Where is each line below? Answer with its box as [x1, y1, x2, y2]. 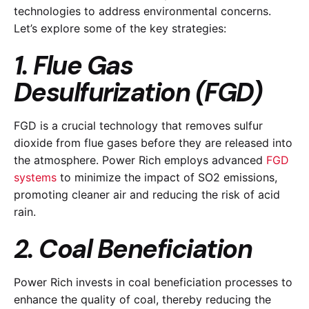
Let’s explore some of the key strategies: [14, 21, 226, 36]
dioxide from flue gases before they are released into [14, 135, 292, 150]
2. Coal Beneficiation [14, 232, 252, 266]
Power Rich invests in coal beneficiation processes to [14, 275, 292, 289]
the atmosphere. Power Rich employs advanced [14, 152, 263, 167]
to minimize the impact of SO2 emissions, [60, 170, 277, 184]
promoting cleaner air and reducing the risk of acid [14, 187, 280, 201]
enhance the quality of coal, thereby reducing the [14, 292, 271, 306]
